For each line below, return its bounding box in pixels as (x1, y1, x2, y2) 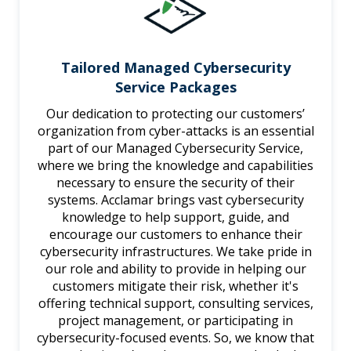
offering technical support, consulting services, (38, 294, 313, 312)
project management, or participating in (58, 311, 293, 329)
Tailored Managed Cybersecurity (60, 57, 291, 77)
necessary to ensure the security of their (56, 173, 295, 191)
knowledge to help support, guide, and (62, 208, 289, 226)
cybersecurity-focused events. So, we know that (37, 328, 314, 346)
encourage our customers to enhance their (49, 225, 302, 243)
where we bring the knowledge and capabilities (38, 156, 313, 174)
